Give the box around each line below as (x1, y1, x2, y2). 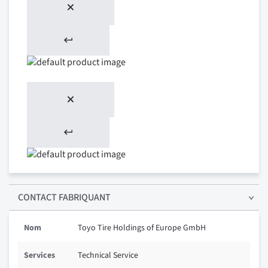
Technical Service (78, 249, 138, 262)
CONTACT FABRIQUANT (18, 191, 111, 205)
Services (24, 249, 55, 262)
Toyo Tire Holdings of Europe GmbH (78, 222, 206, 234)
